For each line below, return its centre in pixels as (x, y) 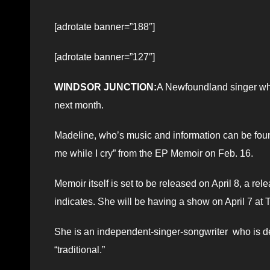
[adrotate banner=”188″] (105, 27)
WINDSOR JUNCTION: (105, 87)
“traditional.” (80, 250)
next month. (79, 105)
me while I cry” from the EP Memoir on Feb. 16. (154, 153)
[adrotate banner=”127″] (105, 57)
